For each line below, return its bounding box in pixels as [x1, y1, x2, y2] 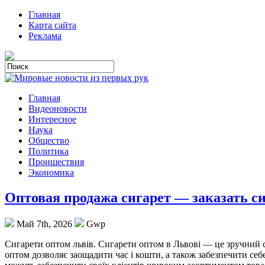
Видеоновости [28, 104, 87, 114]
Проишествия [28, 157, 84, 167]
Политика [28, 146, 69, 156]
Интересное [28, 114, 76, 124]
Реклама [28, 31, 62, 41]
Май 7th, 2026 [14, 218, 75, 229]
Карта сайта [28, 20, 76, 30]
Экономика [28, 167, 74, 177]
